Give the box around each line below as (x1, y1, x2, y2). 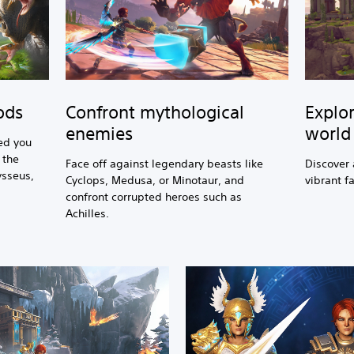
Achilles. (66, 206, 110, 220)
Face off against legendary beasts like (66, 156, 264, 171)
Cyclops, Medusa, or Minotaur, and (66, 173, 245, 187)
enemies (66, 123, 134, 144)
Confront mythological (66, 102, 245, 122)
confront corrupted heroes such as (66, 190, 243, 204)
